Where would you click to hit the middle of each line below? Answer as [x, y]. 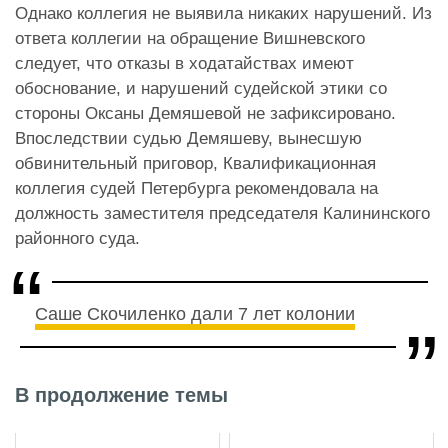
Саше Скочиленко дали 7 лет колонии [195, 314]
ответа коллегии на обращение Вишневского [190, 39]
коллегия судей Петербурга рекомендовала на [196, 189]
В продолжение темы [121, 395]
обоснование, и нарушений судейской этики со [201, 89]
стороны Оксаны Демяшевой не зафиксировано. [205, 114]
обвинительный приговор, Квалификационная [195, 164]
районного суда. [77, 239]
